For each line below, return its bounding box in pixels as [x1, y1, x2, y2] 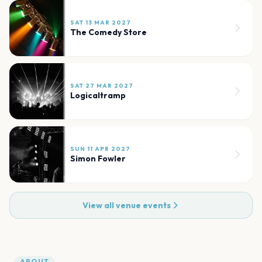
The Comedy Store [70, 26, 147, 37]
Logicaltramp [70, 89, 126, 101]
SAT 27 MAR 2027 [70, 81, 133, 89]
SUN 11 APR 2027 [70, 144, 130, 153]
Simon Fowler [70, 153, 126, 164]
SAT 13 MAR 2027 [70, 18, 131, 26]
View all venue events [82, 199, 171, 211]
